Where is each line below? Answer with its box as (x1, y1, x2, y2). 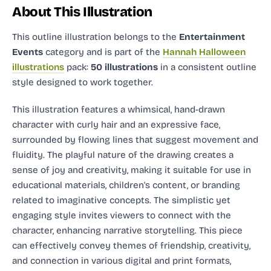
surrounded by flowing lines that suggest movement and (12, 134, 258, 145)
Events (12, 46, 43, 57)
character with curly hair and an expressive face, (12, 119, 220, 130)
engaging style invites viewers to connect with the (12, 209, 231, 221)
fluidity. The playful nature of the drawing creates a (12, 149, 233, 160)
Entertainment (179, 31, 245, 42)
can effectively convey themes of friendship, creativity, (12, 240, 250, 251)
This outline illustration (12, 31, 114, 42)
